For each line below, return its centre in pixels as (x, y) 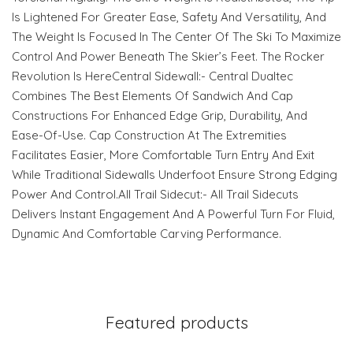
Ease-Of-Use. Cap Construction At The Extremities (149, 136)
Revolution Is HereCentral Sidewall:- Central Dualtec (152, 76)
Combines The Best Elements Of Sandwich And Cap (152, 96)
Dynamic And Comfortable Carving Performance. (147, 234)
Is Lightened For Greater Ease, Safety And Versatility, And (169, 17)
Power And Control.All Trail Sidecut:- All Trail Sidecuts (155, 195)
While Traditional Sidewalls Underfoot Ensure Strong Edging (175, 175)
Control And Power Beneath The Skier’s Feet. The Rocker (168, 57)
